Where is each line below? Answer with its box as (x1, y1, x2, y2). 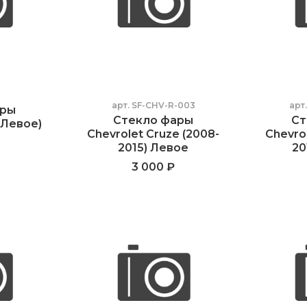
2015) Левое (118, 140, 189, 154)
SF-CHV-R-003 (131, 99, 195, 110)
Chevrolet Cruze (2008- (87, 127, 220, 140)
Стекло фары (113, 113, 194, 127)
